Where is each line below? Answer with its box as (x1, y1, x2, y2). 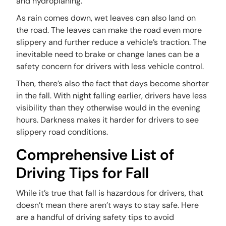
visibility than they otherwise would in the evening (16, 102, 201, 114)
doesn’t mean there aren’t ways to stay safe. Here (16, 200, 199, 211)
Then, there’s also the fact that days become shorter (16, 78, 209, 89)
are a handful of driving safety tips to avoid (16, 212, 175, 223)
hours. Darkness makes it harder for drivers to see (16, 115, 199, 126)
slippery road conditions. (16, 127, 108, 138)
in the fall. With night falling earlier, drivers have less (16, 90, 207, 101)
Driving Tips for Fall (16, 163, 149, 183)
